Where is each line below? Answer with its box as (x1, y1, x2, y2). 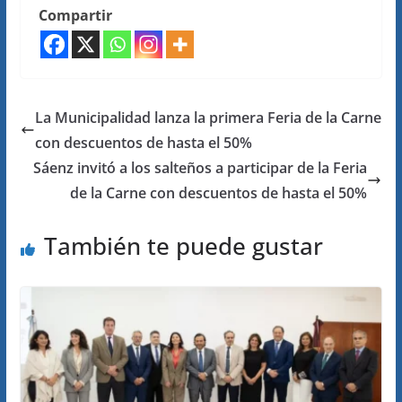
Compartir (38, 5, 112, 25)
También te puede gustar (43, 230, 323, 262)
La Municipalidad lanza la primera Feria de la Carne (34, 108, 381, 127)
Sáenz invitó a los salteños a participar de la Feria (33, 158, 368, 178)
